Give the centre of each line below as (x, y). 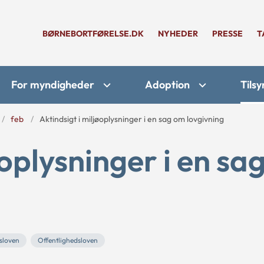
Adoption (167, 85)
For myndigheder (53, 85)
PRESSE (227, 34)
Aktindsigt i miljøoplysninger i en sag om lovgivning (132, 119)
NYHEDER (178, 34)
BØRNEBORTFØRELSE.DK (93, 34)
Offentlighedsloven (68, 240)
